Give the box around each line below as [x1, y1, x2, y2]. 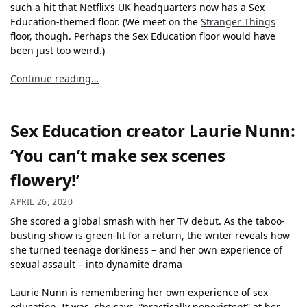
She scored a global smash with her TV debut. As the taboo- [10, 214, 285, 228]
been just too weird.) [10, 44, 105, 58]
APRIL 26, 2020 [10, 196, 73, 208]
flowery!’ [10, 168, 79, 191]
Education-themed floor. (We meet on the [10, 15, 201, 29]
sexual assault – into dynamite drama [10, 258, 182, 271]
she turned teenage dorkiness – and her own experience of [10, 243, 282, 257]
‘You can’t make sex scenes [10, 143, 225, 167]
